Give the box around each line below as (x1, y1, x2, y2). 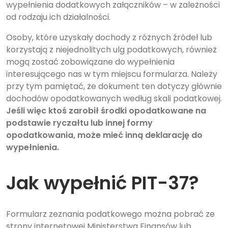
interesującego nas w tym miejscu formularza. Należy (6, 68, 217, 80)
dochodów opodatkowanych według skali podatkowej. (6, 93, 222, 105)
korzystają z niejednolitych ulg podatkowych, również (6, 44, 217, 56)
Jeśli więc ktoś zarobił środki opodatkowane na (6, 105, 206, 117)
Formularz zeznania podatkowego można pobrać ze (6, 208, 215, 220)
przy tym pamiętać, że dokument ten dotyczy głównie (6, 80, 222, 93)
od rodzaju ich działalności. (6, 11, 110, 23)
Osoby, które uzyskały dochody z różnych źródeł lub (6, 32, 212, 44)
